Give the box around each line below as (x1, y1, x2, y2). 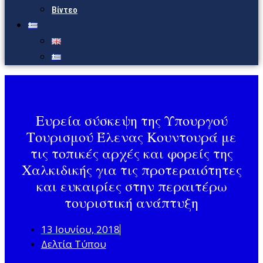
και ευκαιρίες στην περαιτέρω (36, 177, 227, 196)
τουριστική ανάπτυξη (65, 193, 198, 213)
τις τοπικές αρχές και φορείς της (30, 144, 233, 163)
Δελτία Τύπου (41, 237, 106, 251)
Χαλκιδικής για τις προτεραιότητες (21, 160, 242, 180)
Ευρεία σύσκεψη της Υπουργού (35, 111, 228, 130)
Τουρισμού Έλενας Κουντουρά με (26, 127, 237, 147)
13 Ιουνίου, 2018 (41, 222, 120, 237)
